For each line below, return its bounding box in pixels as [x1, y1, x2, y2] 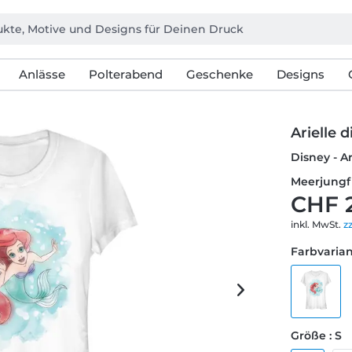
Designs [276, 67, 324, 82]
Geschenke [185, 67, 253, 82]
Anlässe [18, 67, 65, 82]
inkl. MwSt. [291, 218, 344, 230]
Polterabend [88, 67, 163, 82]
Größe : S [291, 328, 343, 343]
